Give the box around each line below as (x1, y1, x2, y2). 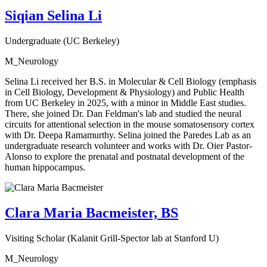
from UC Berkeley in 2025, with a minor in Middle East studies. (5, 97, 246, 108)
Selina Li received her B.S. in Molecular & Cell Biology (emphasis (5, 76, 256, 86)
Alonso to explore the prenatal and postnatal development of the (5, 151, 244, 162)
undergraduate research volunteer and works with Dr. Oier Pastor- (5, 140, 252, 151)
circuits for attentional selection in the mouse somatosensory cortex (5, 119, 254, 129)
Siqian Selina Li (5, 7, 102, 23)
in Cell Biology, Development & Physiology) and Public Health (5, 86, 244, 97)
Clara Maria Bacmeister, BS (5, 204, 178, 221)
